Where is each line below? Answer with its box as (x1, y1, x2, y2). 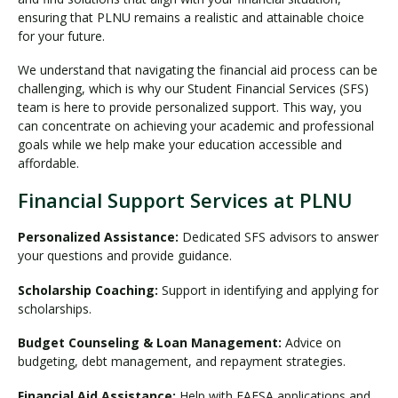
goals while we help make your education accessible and (18, 136, 342, 154)
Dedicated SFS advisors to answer (179, 228, 378, 246)
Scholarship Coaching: (18, 281, 158, 298)
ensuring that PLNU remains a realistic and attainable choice (18, 8, 364, 26)
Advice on (282, 334, 341, 352)
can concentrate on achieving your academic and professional (18, 117, 374, 135)
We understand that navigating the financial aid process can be (18, 61, 378, 79)
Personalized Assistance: (18, 228, 179, 246)
